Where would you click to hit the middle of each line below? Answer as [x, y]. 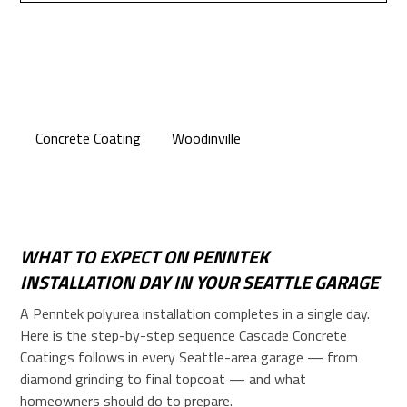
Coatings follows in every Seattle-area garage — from [189, 357]
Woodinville [207, 139]
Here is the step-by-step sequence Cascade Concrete [184, 336]
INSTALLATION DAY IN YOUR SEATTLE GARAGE [200, 283]
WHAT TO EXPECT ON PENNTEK [145, 257]
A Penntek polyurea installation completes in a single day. [195, 314]
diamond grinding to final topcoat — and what [164, 379]
